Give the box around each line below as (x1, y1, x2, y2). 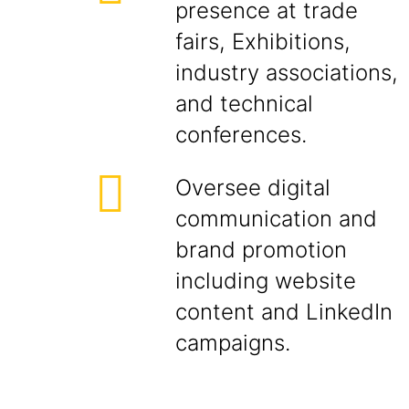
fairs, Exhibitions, (175, 28, 351, 55)
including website (175, 267, 356, 294)
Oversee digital (175, 174, 330, 201)
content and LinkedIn (175, 299, 393, 325)
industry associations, (175, 59, 398, 86)
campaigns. (175, 330, 290, 356)
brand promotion (175, 236, 347, 263)
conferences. (175, 121, 307, 148)
